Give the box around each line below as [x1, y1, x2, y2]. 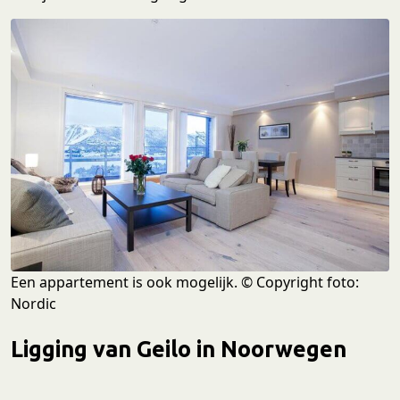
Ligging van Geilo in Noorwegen [11, 335, 346, 362]
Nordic [11, 293, 56, 313]
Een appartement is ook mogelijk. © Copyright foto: [11, 271, 359, 292]
